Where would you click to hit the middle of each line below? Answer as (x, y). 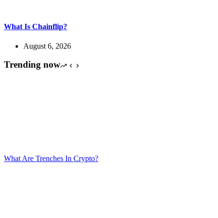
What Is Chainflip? (36, 27)
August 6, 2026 (47, 46)
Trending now (32, 65)
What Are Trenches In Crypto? (51, 158)
